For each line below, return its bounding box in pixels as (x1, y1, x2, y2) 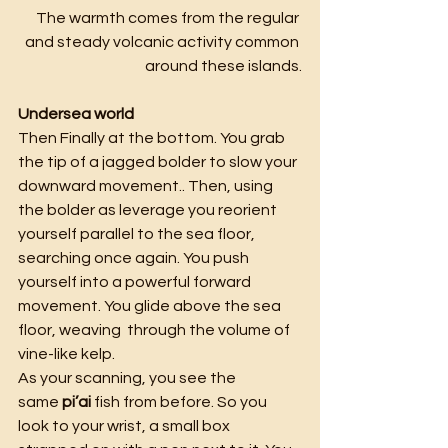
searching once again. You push (18, 249, 252, 266)
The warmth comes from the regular (36, 9, 302, 26)
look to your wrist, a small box (18, 417, 233, 434)
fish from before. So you (94, 393, 270, 410)
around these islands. (145, 57, 302, 74)
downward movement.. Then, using (18, 177, 276, 194)
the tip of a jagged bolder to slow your (18, 153, 300, 170)
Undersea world (18, 105, 134, 122)
